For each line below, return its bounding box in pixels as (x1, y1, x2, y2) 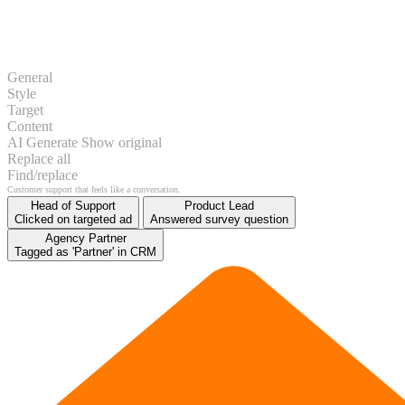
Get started (7, 184, 46, 194)
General (7, 69, 52, 85)
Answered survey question (150, 212, 288, 226)
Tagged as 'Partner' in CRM (14, 244, 156, 259)
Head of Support (31, 198, 116, 212)
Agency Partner (44, 231, 127, 245)
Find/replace (7, 166, 78, 183)
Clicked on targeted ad (14, 212, 132, 226)
